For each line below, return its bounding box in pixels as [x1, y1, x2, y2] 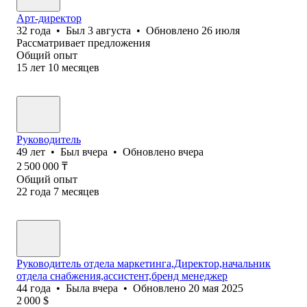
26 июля [201, 24, 240, 36]
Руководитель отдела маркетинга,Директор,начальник [16, 257, 271, 269]
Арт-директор [16, 12, 82, 24]
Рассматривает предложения [16, 36, 150, 49]
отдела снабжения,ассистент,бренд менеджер [16, 269, 228, 282]
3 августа [88, 24, 131, 36]
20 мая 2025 [188, 282, 243, 294]
